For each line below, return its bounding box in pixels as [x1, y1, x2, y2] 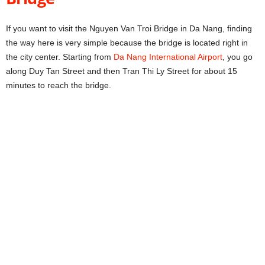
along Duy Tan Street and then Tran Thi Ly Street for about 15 [6, 66, 237, 76]
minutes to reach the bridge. [6, 80, 111, 91]
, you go [222, 52, 253, 62]
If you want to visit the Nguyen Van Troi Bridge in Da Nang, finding [6, 24, 252, 34]
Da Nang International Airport [114, 52, 222, 62]
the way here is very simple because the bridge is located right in [6, 38, 248, 48]
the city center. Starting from [6, 52, 114, 62]
